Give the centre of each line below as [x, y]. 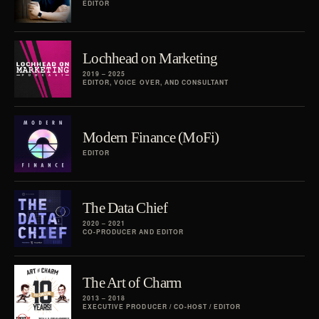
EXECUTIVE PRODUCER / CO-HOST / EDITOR [162, 307]
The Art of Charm [132, 282]
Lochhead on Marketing [150, 58]
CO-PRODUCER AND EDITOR [133, 232]
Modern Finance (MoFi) [151, 137]
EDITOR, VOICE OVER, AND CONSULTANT [156, 83]
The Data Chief [125, 207]
